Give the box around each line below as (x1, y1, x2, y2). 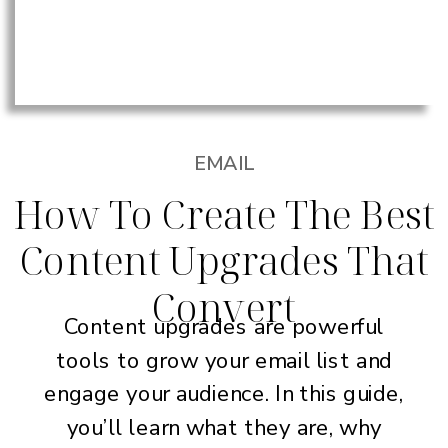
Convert (151, 279, 297, 334)
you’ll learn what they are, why (66, 412, 382, 444)
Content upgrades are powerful (64, 312, 384, 343)
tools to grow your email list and (55, 345, 393, 377)
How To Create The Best (13, 187, 435, 241)
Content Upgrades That (19, 233, 429, 287)
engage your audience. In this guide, (44, 379, 404, 411)
